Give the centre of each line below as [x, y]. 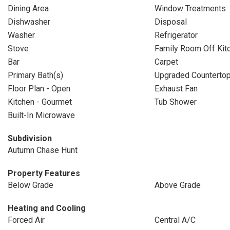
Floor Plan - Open [39, 89]
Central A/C [175, 220]
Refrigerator [176, 35]
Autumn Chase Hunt [43, 150]
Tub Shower [175, 102]
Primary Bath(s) [35, 75]
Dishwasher [29, 22]
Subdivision [30, 138]
